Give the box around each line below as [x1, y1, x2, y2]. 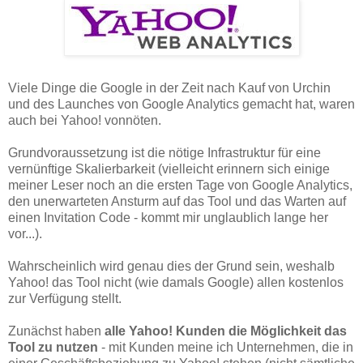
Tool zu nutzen [8, 340, 98, 354]
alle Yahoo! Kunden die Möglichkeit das [105, 323, 347, 338]
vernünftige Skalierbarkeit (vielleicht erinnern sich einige [8, 161, 330, 176]
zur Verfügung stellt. [8, 291, 122, 305]
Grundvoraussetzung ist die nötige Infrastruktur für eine [8, 145, 321, 160]
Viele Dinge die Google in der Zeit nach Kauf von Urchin [8, 80, 331, 95]
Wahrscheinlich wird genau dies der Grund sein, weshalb [8, 258, 335, 273]
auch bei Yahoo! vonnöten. [8, 113, 161, 127]
